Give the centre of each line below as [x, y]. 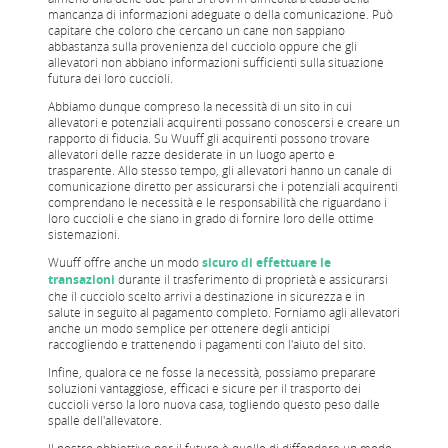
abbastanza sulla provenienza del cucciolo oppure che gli [202, 45]
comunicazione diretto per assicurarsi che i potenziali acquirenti [223, 185]
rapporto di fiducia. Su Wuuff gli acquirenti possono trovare [209, 137]
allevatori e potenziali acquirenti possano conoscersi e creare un [224, 121]
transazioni [81, 279]
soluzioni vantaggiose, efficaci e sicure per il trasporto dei [204, 387]
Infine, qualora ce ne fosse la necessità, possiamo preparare [212, 371]
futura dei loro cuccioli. [110, 77]
